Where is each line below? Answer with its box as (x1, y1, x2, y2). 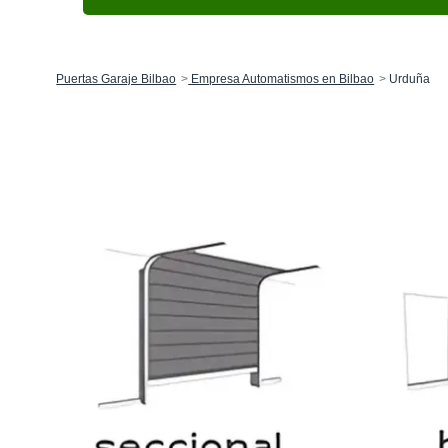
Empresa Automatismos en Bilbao (188, 72, 375, 87)
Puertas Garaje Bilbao (56, 72, 177, 87)
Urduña (386, 72, 431, 87)
